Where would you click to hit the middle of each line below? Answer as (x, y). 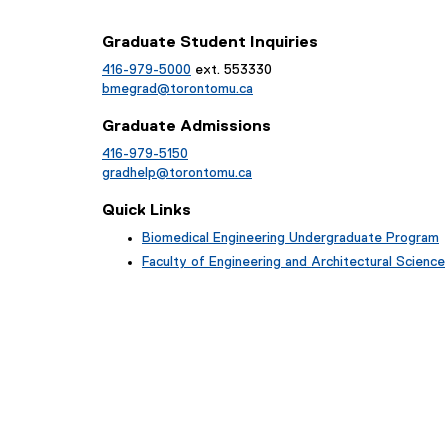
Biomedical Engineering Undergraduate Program (290, 238)
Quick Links (146, 210)
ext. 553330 (231, 70)
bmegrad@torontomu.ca (177, 89)
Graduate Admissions (186, 126)
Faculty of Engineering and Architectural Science (293, 262)
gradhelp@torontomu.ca (177, 173)
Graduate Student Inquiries (210, 42)
